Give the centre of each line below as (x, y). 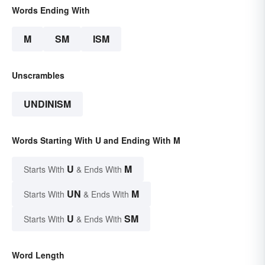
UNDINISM (47, 104)
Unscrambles (38, 75)
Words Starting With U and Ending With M (96, 140)
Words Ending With (51, 10)
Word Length (38, 255)
